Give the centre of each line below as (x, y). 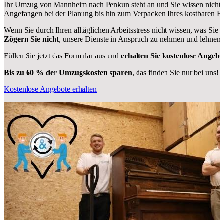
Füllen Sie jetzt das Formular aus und (62, 56)
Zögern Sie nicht (31, 39)
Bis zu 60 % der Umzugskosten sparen (68, 73)
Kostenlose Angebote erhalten (50, 89)
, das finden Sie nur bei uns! (175, 73)
